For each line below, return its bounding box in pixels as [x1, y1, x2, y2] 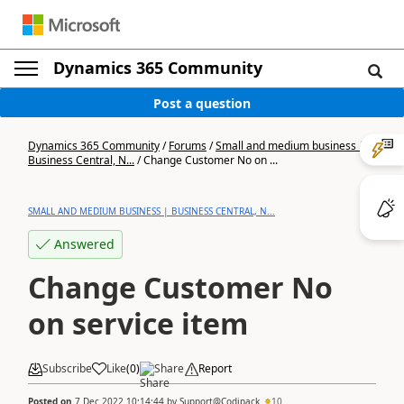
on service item [28, 304, 248, 343]
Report [198, 361, 232, 376]
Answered [54, 235, 115, 252]
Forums [169, 138, 207, 153]
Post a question [153, 94, 251, 112]
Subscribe [42, 361, 92, 376]
